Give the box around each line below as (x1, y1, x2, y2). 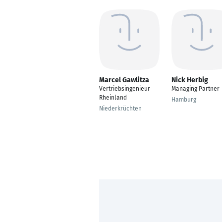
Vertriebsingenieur (99, 85, 150, 92)
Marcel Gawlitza (99, 76, 149, 84)
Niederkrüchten (99, 105, 142, 112)
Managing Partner (171, 85, 220, 92)
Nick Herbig (171, 76, 208, 84)
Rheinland (99, 94, 127, 101)
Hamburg (171, 96, 196, 103)
